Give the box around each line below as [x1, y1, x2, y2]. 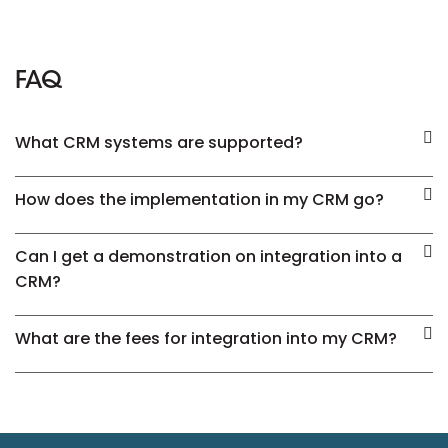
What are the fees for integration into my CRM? [15, 326, 397, 350]
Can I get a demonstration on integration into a [15, 244, 402, 268]
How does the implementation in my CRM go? [15, 187, 384, 211]
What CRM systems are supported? [15, 130, 303, 154]
